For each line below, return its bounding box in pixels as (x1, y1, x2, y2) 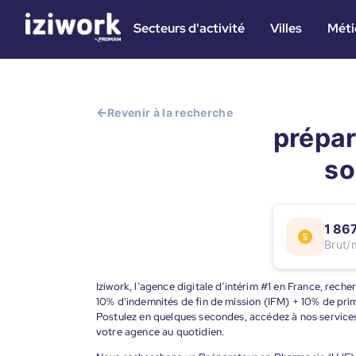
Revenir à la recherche (107, 106, 234, 119)
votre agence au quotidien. (96, 325, 225, 339)
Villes (270, 20, 302, 37)
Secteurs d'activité (133, 20, 245, 37)
